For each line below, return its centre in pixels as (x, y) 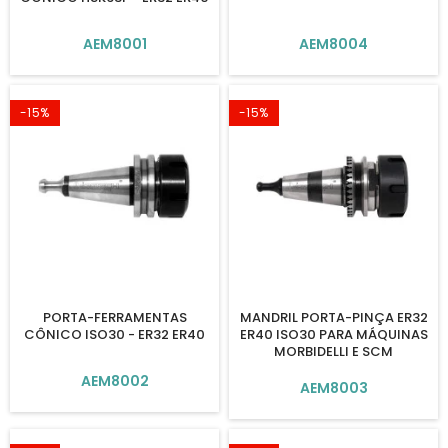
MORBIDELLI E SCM (333, 351)
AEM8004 (333, 44)
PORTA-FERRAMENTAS (114, 317)
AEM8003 (333, 388)
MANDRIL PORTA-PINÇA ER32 (333, 317)
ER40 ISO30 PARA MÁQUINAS (333, 334)
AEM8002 (114, 381)
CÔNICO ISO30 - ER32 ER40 (114, 334)
